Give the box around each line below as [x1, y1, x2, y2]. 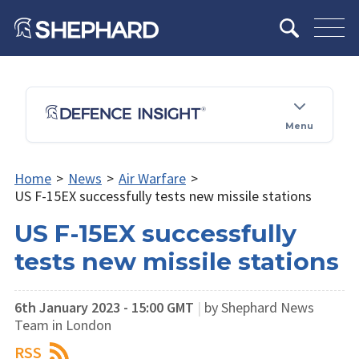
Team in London [14, 315, 111, 334]
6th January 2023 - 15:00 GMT [14, 297, 194, 317]
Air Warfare [118, 168, 186, 188]
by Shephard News [204, 297, 314, 317]
